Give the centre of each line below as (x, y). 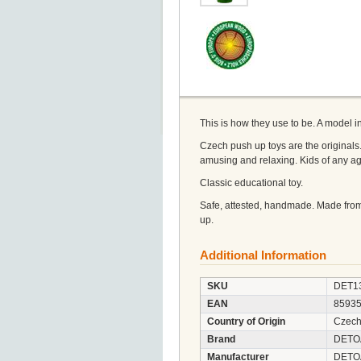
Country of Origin (246, 322)
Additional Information (263, 255)
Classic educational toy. (251, 183)
